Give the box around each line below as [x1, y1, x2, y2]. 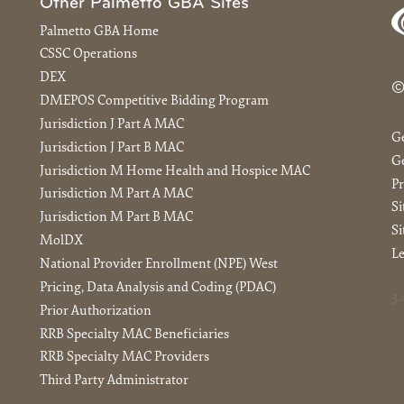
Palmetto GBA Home [40, 24, 159, 39]
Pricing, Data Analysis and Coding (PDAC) [40, 280, 276, 295]
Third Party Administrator [40, 374, 188, 389]
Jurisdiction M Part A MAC [40, 188, 193, 202]
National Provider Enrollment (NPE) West [40, 258, 278, 272]
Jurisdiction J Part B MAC [40, 141, 184, 155]
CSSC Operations [40, 48, 137, 62]
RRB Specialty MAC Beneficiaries [40, 327, 229, 342]
